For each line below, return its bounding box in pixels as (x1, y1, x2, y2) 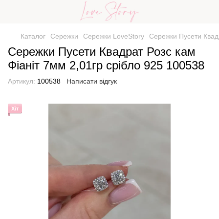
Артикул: (8, 77, 35, 85)
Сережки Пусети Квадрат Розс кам (8, 45, 196, 58)
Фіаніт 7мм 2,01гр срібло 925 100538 (8, 59, 204, 72)
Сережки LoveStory (83, 32, 144, 40)
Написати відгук (66, 77, 117, 85)
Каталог (21, 32, 45, 40)
